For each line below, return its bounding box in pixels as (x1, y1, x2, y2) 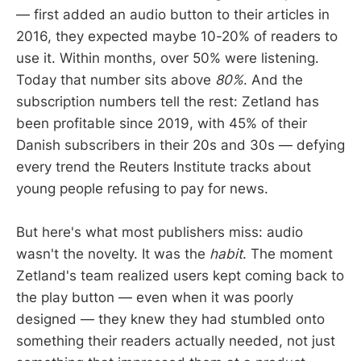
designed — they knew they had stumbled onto (16, 310, 325, 327)
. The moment (243, 245, 333, 262)
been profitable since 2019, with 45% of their (16, 114, 307, 131)
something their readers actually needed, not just (16, 332, 335, 349)
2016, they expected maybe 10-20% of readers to (16, 27, 338, 44)
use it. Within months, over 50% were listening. (16, 49, 319, 66)
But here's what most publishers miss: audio (16, 223, 303, 240)
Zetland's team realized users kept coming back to (16, 267, 344, 284)
